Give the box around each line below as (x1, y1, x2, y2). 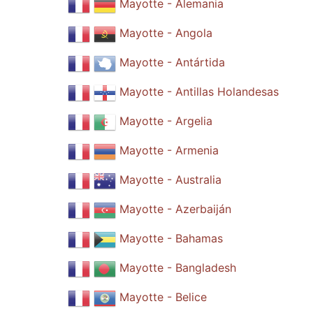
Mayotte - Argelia (119, 114, 212, 129)
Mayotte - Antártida (119, 55, 225, 70)
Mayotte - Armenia (119, 143, 219, 158)
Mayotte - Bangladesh (119, 261, 236, 275)
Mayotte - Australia (119, 173, 221, 187)
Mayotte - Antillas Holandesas (119, 85, 279, 99)
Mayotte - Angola (119, 26, 212, 41)
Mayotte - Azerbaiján (119, 202, 231, 217)
